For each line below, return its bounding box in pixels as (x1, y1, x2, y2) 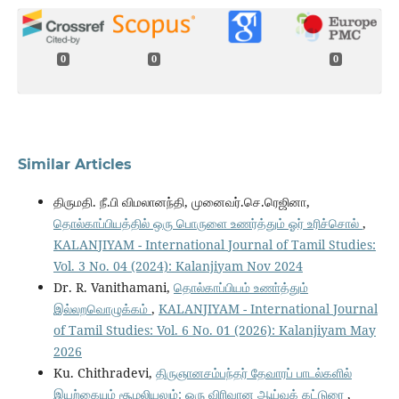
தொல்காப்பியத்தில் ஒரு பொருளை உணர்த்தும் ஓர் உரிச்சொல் (53, 215, 362, 232)
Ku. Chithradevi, (53, 364, 156, 382)
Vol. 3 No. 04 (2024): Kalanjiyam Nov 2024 (53, 257, 303, 275)
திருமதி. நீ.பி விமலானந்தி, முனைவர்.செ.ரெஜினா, (53, 193, 310, 211)
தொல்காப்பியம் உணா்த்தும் (173, 279, 308, 297)
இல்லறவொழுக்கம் (53, 300, 151, 318)
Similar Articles (17, 156, 132, 174)
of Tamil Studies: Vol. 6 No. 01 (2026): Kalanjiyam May (53, 322, 376, 339)
